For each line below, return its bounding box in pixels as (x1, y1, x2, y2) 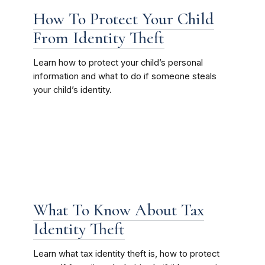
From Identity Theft (33, 27, 164, 48)
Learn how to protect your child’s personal (33, 57, 203, 68)
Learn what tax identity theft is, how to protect (33, 248, 219, 259)
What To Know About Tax (33, 199, 204, 220)
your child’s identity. (33, 84, 112, 95)
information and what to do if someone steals (33, 70, 216, 82)
